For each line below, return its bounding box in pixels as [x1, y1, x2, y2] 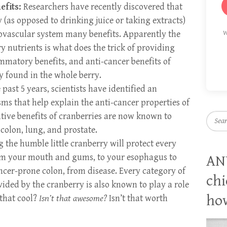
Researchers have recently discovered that [21, 1, 182, 12]
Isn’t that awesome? [39, 193, 107, 204]
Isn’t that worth [107, 193, 168, 204]
